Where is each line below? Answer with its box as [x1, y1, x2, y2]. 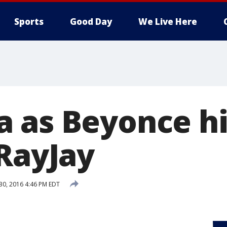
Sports [14, 16, 44, 27]
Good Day [70, 16, 112, 27]
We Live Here [138, 16, 197, 27]
